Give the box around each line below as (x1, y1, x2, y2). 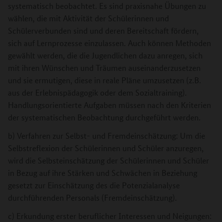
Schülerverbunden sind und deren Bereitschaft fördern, (8, 25, 199, 36)
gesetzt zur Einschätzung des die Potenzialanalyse (8, 180, 180, 190)
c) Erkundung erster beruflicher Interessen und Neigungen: (8, 211, 212, 221)
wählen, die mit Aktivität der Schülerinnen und (8, 13, 169, 23)
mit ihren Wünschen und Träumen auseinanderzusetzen (8, 62, 201, 73)
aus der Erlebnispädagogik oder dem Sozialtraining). (8, 87, 187, 98)
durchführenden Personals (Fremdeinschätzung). (8, 192, 177, 203)
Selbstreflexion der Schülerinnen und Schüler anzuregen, (8, 143, 204, 153)
